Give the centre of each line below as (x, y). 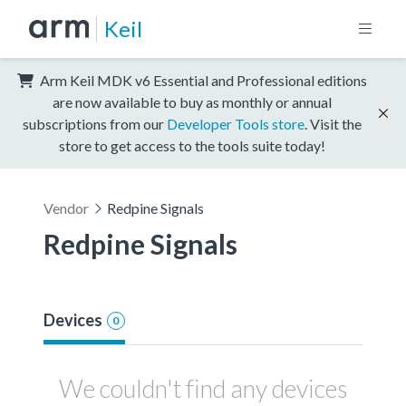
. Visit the (333, 123)
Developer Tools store (236, 123)
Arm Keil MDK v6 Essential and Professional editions (202, 80)
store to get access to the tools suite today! (192, 145)
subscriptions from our (95, 123)
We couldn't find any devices (203, 389)
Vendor (66, 208)
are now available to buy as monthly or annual (192, 101)
